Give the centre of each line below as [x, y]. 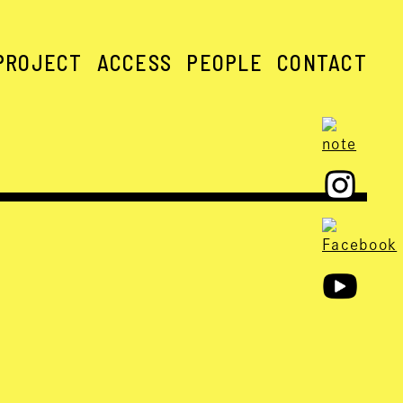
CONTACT [322, 63]
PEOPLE [225, 63]
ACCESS [134, 63]
